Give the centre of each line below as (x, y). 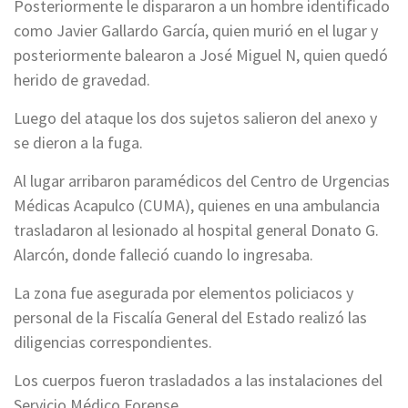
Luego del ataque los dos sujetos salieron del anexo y (195, 118)
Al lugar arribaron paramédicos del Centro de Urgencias (202, 181)
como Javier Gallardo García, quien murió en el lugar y (196, 31)
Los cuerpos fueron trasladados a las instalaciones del (198, 381)
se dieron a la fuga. (78, 143)
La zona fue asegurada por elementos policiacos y (184, 293)
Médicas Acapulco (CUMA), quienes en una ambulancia (197, 206)
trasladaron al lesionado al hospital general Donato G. (196, 230)
